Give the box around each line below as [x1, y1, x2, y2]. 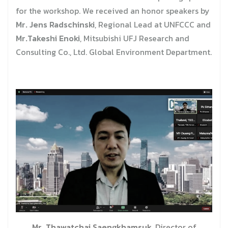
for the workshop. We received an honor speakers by [16, 5, 210, 17]
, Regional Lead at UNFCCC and [95, 18, 211, 31]
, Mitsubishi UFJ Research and [80, 32, 189, 45]
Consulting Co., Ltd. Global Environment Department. [16, 46, 212, 59]
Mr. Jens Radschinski [16, 18, 95, 31]
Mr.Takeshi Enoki [16, 32, 80, 45]
